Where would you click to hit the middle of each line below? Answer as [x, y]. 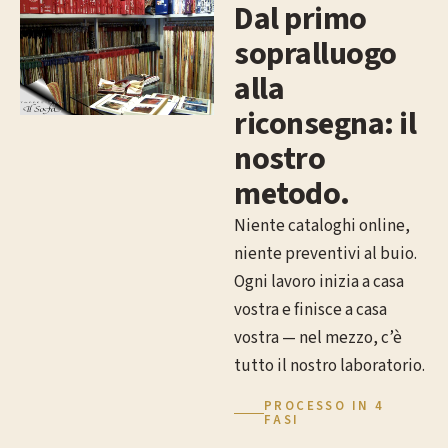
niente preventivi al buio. [325, 254]
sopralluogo [315, 54]
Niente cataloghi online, [322, 226]
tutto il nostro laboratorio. [329, 366]
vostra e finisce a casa [310, 310]
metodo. [292, 194]
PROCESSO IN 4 [324, 406]
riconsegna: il [325, 124]
